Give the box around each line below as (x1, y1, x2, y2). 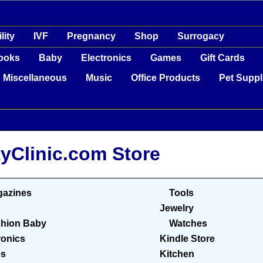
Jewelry (159, 203, 194, 214)
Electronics (81, 52, 132, 63)
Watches (168, 218, 207, 229)
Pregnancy (67, 31, 116, 41)
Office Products (131, 72, 201, 83)
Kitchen (159, 249, 194, 259)
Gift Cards (200, 52, 245, 63)
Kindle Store (159, 234, 215, 244)
